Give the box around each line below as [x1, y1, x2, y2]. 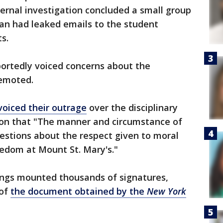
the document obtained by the [10, 185, 147, 197]
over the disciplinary [87, 102, 178, 113]
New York [147, 185, 186, 197]
